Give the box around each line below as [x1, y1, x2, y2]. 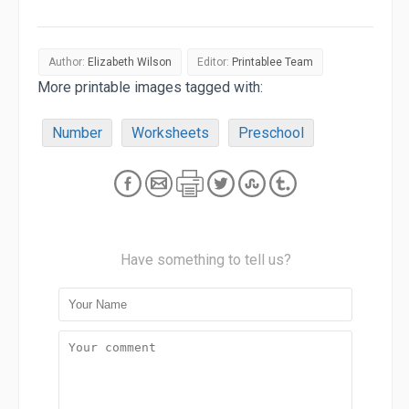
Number [52, 124, 102, 142]
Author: [48, 56, 88, 69]
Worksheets [131, 124, 209, 142]
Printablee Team [232, 56, 313, 69]
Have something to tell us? [120, 251, 291, 269]
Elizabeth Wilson [88, 56, 172, 69]
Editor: [197, 56, 232, 69]
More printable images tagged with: [37, 79, 263, 97]
